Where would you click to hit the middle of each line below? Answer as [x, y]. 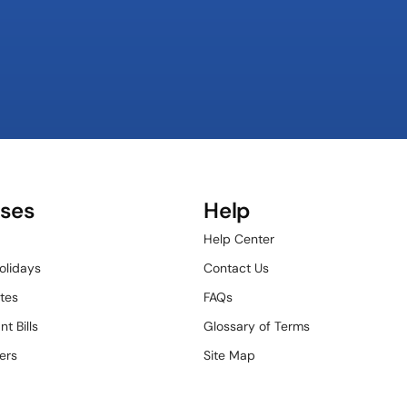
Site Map [229, 355]
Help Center [239, 239]
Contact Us [236, 268]
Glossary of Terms [257, 326]
